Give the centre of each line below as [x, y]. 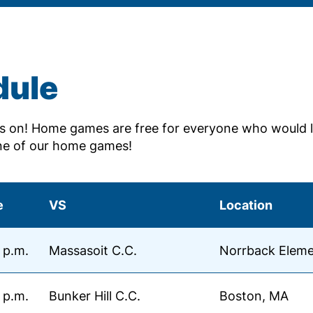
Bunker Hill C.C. [95, 296]
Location [246, 205]
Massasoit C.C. [93, 250]
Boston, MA [254, 296]
